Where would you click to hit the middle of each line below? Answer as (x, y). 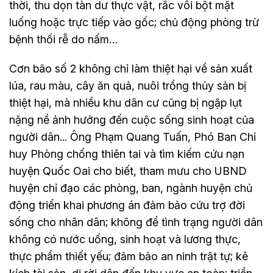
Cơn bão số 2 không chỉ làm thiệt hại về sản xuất (131, 68)
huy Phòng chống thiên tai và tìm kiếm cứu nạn (127, 154)
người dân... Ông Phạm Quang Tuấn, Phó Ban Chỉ (133, 136)
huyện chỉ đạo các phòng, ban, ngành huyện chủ (131, 188)
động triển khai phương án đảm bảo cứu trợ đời (127, 205)
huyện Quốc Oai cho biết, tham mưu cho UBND (128, 171)
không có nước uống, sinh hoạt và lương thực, (125, 239)
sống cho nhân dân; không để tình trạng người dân (136, 222)
